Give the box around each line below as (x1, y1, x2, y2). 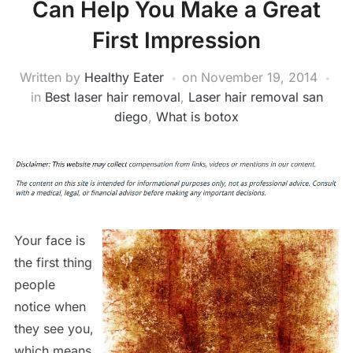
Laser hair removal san (188, 89, 323, 105)
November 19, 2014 (201, 69, 318, 85)
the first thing (13, 254, 92, 270)
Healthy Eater (84, 69, 164, 85)
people (13, 276, 55, 292)
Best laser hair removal (44, 89, 180, 105)
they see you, (13, 320, 94, 336)
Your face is (13, 232, 85, 248)
